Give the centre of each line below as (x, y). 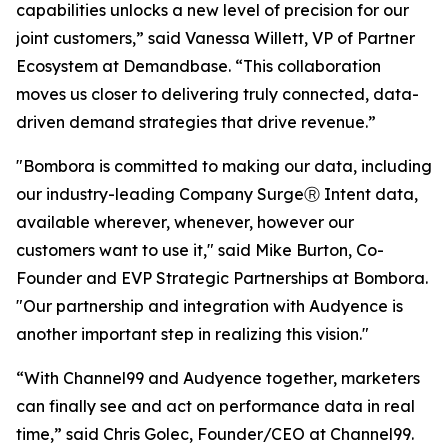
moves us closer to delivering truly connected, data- (217, 94)
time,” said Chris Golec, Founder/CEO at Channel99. (215, 434)
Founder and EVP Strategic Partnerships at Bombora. (222, 278)
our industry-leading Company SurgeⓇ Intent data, (217, 194)
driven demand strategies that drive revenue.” (196, 122)
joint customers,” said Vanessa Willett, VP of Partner (215, 38)
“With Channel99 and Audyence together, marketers (218, 378)
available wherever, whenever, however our (185, 222)
